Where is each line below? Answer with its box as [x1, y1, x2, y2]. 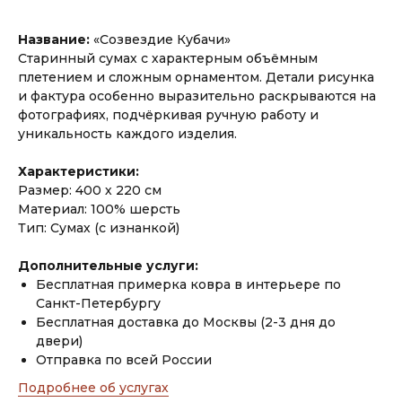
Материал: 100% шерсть [18, 201, 180, 218]
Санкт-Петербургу [36, 295, 161, 312]
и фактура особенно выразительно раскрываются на [18, 88, 376, 105]
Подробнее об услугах [18, 380, 169, 397]
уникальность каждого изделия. [18, 126, 237, 143]
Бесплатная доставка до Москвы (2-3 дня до [36, 314, 336, 331]
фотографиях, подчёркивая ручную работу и [18, 107, 319, 124]
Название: [18, 31, 90, 48]
